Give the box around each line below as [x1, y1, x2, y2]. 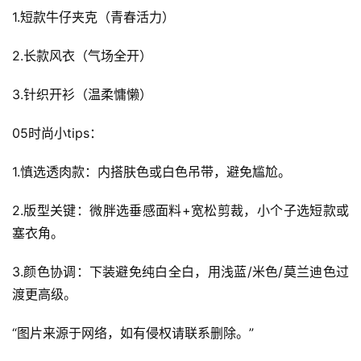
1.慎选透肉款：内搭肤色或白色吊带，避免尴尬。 [12, 164, 291, 180]
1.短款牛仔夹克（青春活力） [12, 9, 175, 26]
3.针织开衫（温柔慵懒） [12, 86, 152, 103]
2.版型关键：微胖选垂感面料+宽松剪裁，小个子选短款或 [12, 202, 349, 219]
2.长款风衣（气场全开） [12, 48, 152, 64]
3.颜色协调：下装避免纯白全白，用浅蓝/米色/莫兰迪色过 [12, 263, 349, 280]
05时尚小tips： [12, 125, 102, 142]
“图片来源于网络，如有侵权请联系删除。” [12, 325, 254, 342]
